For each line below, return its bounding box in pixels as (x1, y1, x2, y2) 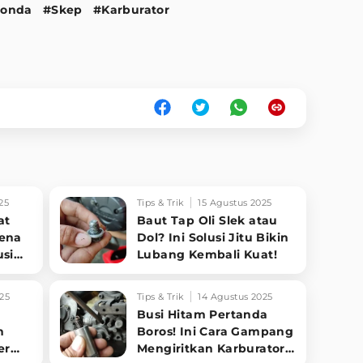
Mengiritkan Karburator (137, 340, 285, 356)
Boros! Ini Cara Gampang (137, 323, 294, 339)
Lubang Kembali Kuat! (137, 246, 277, 262)
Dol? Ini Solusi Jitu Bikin (137, 229, 289, 245)
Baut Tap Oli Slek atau (137, 212, 278, 228)
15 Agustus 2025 (198, 196, 272, 208)
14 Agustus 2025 (198, 290, 273, 302)
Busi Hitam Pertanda (137, 306, 268, 322)
